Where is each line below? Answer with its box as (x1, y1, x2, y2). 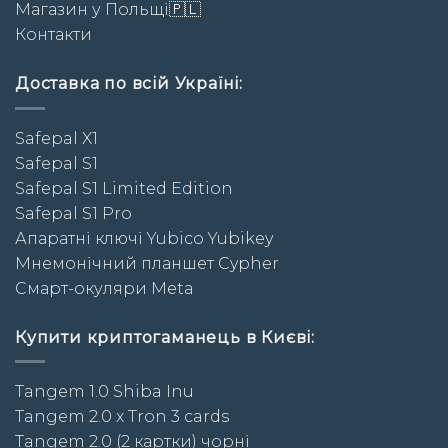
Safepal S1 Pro (15, 203, 132, 223)
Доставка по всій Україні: (15, 74, 244, 94)
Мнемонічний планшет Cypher (15, 253, 279, 273)
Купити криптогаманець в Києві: (15, 327, 315, 347)
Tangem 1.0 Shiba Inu (15, 382, 194, 402)
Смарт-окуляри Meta (15, 278, 194, 298)
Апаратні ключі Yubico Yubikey (15, 228, 273, 248)
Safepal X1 (15, 128, 98, 148)
